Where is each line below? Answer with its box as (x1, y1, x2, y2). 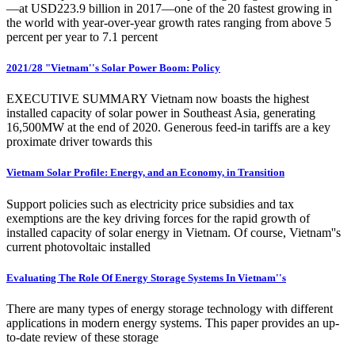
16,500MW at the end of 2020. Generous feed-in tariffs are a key (6, 120, 330, 135)
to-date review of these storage (6, 330, 158, 344)
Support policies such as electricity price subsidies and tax (6, 197, 294, 211)
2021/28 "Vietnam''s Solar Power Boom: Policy (6, 62, 220, 74)
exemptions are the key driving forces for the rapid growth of (6, 211, 310, 225)
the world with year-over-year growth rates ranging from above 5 (6, 15, 331, 29)
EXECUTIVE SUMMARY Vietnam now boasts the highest (6, 92, 309, 106)
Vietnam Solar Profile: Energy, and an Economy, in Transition (6, 166, 284, 179)
